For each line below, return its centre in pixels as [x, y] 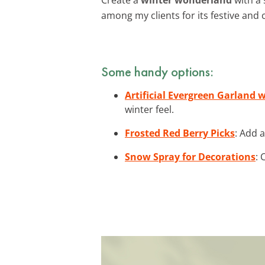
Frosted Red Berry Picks [180, 133]
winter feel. [149, 109]
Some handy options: [157, 71]
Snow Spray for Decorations [190, 156]
